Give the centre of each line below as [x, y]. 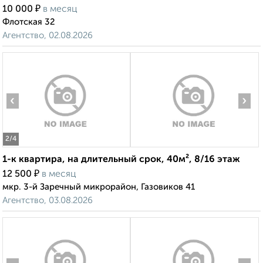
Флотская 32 [29, 22]
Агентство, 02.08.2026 [48, 36]
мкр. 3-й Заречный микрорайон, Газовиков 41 [99, 187]
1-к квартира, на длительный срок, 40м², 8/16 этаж [121, 160]
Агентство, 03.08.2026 [48, 201]
